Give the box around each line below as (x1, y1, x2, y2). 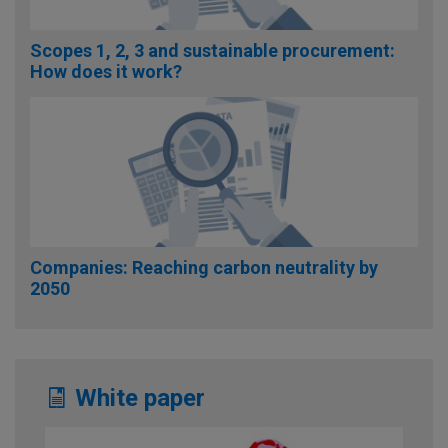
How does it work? (30, 61, 182, 82)
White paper (69, 384, 205, 412)
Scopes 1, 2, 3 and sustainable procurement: (30, 40, 395, 61)
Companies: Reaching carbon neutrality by (30, 257, 378, 278)
